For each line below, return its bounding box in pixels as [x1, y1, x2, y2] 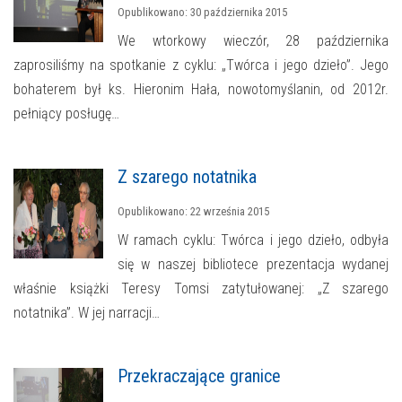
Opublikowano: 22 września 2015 [118, 205, 269, 219]
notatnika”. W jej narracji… [13, 304, 160, 322]
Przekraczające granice [118, 365, 281, 388]
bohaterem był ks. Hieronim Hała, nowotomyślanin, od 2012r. [13, 81, 389, 99]
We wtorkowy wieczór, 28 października [118, 32, 389, 50]
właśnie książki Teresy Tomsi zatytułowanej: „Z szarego [13, 280, 389, 298]
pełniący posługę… [13, 105, 119, 123]
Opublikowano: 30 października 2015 [118, 5, 287, 20]
